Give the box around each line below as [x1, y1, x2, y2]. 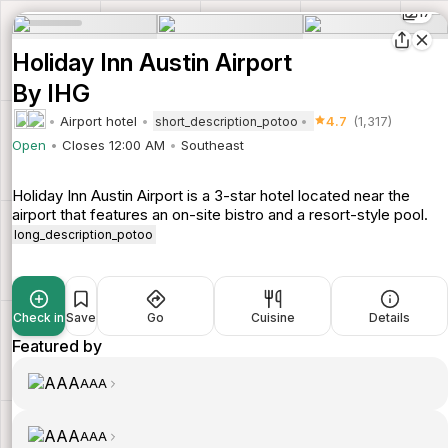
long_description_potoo [14, 227, 154, 242]
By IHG [12, 79, 90, 108]
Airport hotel [60, 112, 137, 129]
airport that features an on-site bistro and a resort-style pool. [12, 205, 428, 224]
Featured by [12, 336, 102, 357]
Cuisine [250, 310, 295, 326]
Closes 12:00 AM [62, 137, 165, 153]
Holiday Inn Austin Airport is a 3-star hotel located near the [12, 186, 410, 205]
